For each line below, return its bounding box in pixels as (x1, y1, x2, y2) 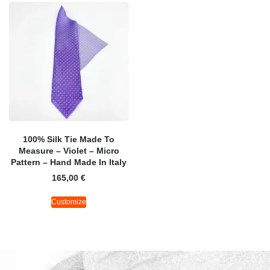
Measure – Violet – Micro (18, 146, 119, 156)
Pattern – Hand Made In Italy (11, 157, 127, 168)
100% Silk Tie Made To (23, 134, 115, 145)
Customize (51, 198, 86, 207)
